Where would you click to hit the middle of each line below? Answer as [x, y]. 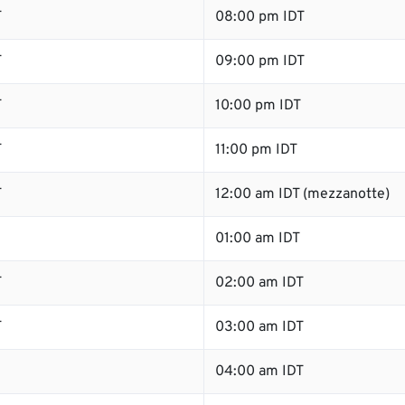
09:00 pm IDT [260, 61]
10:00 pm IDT [258, 106]
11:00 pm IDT [256, 150]
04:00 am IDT [259, 372]
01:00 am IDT [258, 239]
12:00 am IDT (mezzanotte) [302, 194]
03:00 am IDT [259, 327]
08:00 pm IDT [260, 17]
